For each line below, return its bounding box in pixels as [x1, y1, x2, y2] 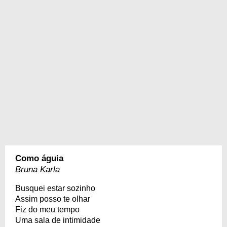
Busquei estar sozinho [15, 184, 95, 193]
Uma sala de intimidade [15, 216, 100, 224]
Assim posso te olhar [15, 195, 90, 203]
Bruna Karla [15, 165, 60, 174]
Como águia [15, 154, 63, 163]
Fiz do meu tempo [15, 205, 80, 214]
